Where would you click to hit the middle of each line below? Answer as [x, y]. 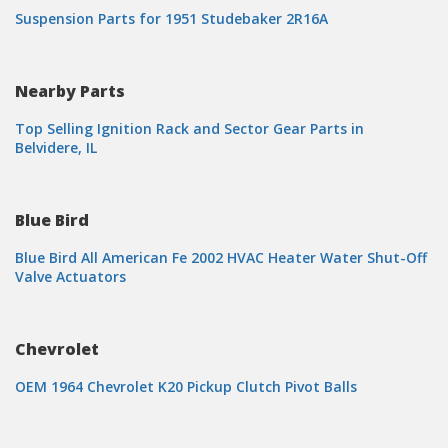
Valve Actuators [70, 276]
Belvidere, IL [56, 147]
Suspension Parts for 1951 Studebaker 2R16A [171, 18]
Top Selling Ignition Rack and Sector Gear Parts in [189, 128]
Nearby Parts [70, 91]
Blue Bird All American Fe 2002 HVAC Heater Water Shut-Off [221, 257]
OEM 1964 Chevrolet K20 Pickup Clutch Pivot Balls [186, 386]
